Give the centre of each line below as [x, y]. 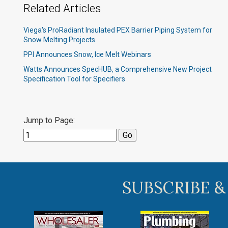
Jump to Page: [49, 120]
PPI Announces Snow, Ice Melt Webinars [87, 54]
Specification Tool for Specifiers [74, 79]
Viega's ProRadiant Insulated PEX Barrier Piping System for [118, 30]
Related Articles [62, 8]
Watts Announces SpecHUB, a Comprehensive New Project [118, 69]
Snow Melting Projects [59, 40]
